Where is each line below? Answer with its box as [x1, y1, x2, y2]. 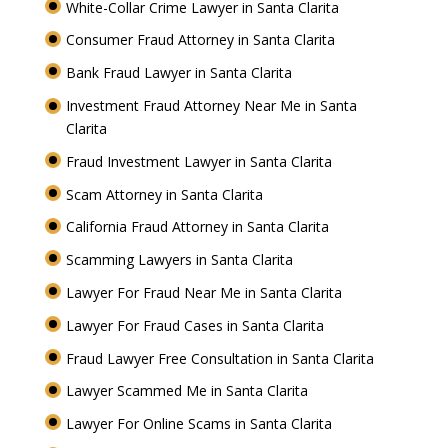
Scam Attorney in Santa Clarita [65, 184, 267, 204]
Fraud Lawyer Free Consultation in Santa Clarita [65, 348, 378, 368]
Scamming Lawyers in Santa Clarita [65, 250, 297, 270]
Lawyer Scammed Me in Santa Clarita [65, 381, 312, 401]
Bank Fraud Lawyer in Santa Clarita [65, 63, 296, 83]
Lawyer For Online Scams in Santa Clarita [65, 414, 336, 434]
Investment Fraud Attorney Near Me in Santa [65, 95, 357, 115]
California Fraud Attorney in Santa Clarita [65, 217, 333, 237]
